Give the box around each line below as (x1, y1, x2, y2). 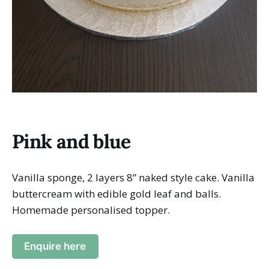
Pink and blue (12, 129, 131, 154)
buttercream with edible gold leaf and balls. (12, 187, 221, 201)
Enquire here (24, 240, 86, 253)
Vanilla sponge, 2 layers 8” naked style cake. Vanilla (12, 171, 255, 185)
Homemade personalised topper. (12, 203, 170, 217)
